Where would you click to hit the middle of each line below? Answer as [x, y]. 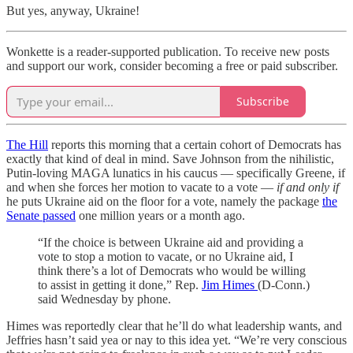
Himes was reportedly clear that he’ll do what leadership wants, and [174, 325]
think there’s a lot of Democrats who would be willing [172, 270]
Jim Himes [230, 284]
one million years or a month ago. [160, 215]
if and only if [308, 187]
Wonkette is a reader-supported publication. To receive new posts [168, 51]
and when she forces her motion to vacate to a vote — [141, 187]
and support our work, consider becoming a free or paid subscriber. [172, 65]
